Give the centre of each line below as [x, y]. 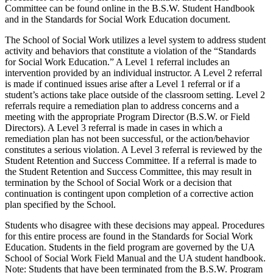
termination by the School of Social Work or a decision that [118, 182]
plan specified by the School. [60, 204]
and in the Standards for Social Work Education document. [118, 19]
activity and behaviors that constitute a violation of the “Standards [130, 51]
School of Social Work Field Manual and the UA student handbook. [135, 258]
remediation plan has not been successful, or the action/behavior [127, 138]
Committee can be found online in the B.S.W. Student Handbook [130, 8]
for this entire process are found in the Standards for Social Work [129, 236]
